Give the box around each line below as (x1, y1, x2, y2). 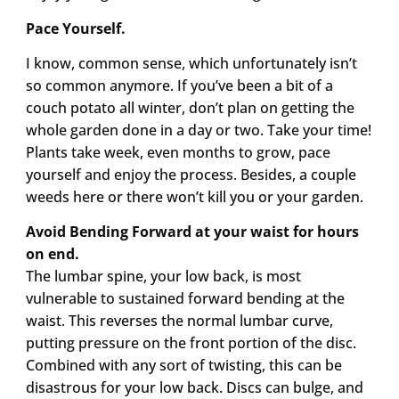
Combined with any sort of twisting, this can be (25, 355, 342, 376)
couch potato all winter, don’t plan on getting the (25, 97, 354, 118)
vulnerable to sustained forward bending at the (25, 289, 345, 309)
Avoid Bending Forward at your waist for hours (25, 222, 359, 242)
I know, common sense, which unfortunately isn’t (25, 53, 357, 73)
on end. (25, 244, 79, 265)
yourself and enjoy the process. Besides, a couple (25, 164, 356, 184)
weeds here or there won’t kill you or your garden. (25, 186, 363, 207)
